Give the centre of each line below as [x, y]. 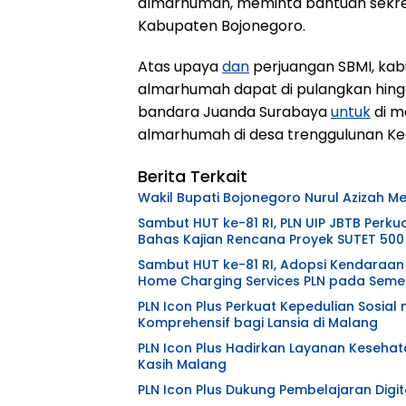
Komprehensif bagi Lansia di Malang [258, 323]
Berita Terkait [193, 177]
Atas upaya [180, 67]
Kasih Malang [182, 365]
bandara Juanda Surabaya [234, 112]
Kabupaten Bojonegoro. [222, 26]
